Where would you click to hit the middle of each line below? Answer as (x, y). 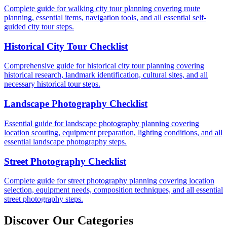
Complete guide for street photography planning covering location (109, 181)
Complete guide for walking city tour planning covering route (102, 8)
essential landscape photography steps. (65, 141)
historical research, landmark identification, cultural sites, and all (106, 75)
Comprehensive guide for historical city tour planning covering (104, 66)
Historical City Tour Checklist (66, 46)
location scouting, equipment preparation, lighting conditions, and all (113, 132)
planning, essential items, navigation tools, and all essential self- (105, 17)
